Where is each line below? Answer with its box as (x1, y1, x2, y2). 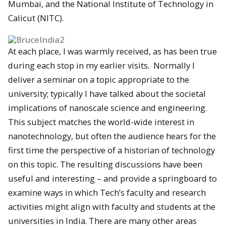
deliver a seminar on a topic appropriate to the (8, 74, 189, 86)
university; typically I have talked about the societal (8, 88, 206, 100)
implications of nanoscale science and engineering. (8, 102, 207, 114)
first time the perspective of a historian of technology (8, 144, 215, 156)
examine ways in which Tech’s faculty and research (8, 187, 206, 199)
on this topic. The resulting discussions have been (8, 158, 202, 171)
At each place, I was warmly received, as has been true (8, 45, 217, 58)
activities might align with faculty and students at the (8, 201, 215, 213)
